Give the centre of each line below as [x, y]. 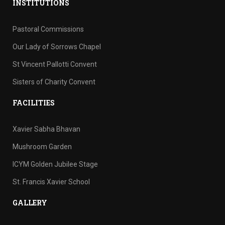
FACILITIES [34, 102]
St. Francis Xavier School [51, 182]
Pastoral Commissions [48, 29]
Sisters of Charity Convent [54, 82]
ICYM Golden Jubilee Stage [55, 164]
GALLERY [30, 202]
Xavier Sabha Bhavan [46, 129]
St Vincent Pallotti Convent [55, 64]
